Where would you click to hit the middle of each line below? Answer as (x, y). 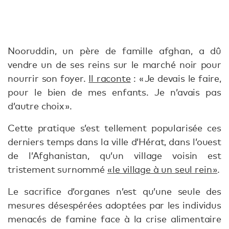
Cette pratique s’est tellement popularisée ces (114, 128)
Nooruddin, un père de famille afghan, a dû (114, 51)
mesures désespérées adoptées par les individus (114, 205)
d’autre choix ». (40, 106)
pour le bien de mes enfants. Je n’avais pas (114, 92)
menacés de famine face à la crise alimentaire (114, 219)
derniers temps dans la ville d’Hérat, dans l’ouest (114, 142)
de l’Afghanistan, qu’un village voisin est (114, 155)
